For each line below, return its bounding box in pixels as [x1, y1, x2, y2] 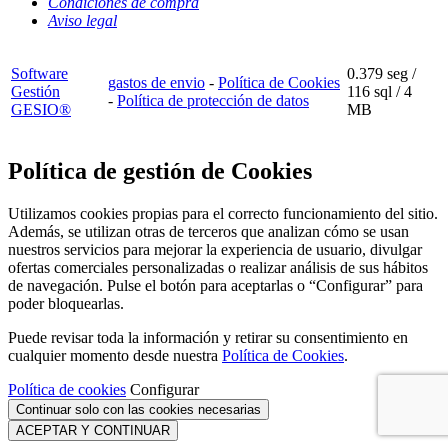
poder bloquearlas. [8, 295, 124, 313]
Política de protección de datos [117, 92, 309, 110]
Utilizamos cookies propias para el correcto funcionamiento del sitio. [8, 205, 438, 223]
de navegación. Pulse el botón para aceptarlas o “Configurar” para [8, 277, 423, 295]
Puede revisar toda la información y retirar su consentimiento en [8, 329, 408, 347]
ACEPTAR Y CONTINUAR [16, 423, 170, 439]
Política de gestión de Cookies [8, 158, 312, 185]
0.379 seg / [347, 65, 416, 83]
